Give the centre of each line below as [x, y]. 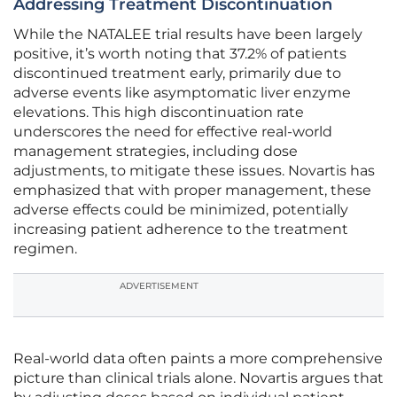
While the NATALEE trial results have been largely [188, 35]
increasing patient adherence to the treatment [181, 230]
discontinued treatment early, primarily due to [177, 74]
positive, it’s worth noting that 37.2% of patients [180, 54]
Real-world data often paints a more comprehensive [198, 359]
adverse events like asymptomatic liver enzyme [182, 93]
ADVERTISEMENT [159, 286]
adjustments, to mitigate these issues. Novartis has [194, 171]
